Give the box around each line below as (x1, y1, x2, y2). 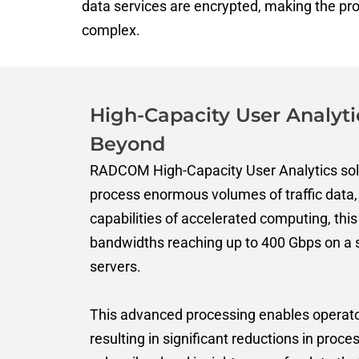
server (90, 258, 130, 275)
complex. (82, 22, 140, 38)
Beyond (90, 132, 165, 155)
